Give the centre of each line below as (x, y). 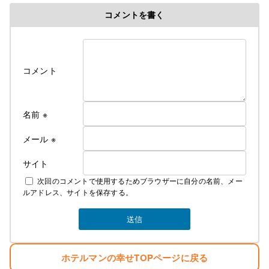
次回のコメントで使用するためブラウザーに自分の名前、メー (140, 181)
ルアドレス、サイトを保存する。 (78, 192)
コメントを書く (134, 15)
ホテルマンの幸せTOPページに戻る (134, 257)
